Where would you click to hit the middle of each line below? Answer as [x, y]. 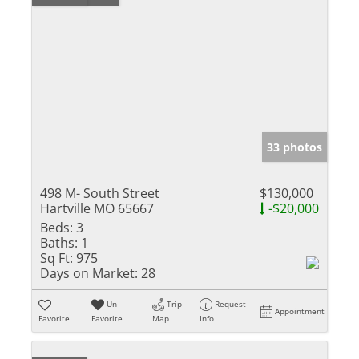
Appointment [300, 311]
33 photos [294, 147]
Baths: [59, 242]
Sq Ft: [56, 258]
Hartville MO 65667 [97, 208]
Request [231, 303]
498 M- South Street [100, 193]
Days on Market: [89, 273]
